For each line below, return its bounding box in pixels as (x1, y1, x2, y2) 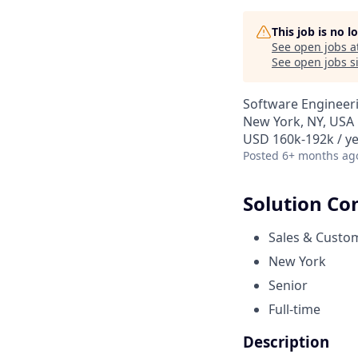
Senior (268, 276, 308, 294)
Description (243, 331, 329, 352)
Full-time (268, 300, 320, 318)
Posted (243, 148, 279, 163)
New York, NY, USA (243, 113, 354, 130)
